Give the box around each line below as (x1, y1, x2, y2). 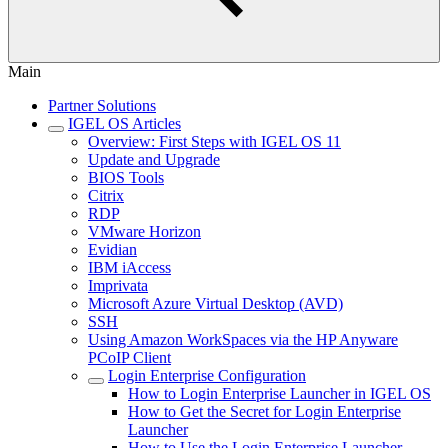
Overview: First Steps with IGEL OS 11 (88, 133, 341, 150)
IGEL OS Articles (68, 115, 181, 132)
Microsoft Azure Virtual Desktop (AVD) (88, 295, 343, 312)
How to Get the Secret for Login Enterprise (128, 403, 401, 420)
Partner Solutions (48, 97, 156, 114)
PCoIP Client (88, 349, 171, 366)
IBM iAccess (88, 259, 171, 276)
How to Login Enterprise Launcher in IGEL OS (128, 385, 431, 402)
